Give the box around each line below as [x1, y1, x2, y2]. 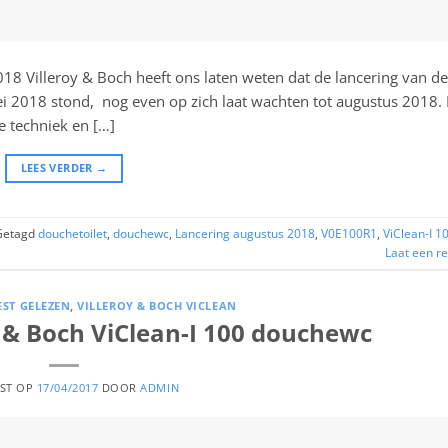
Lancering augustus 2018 [175, 224, 315, 242]
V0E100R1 [321, 224, 377, 242]
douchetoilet [38, 224, 107, 242]
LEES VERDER [20, 160, 96, 176]
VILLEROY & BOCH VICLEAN [77, 299, 237, 314]
